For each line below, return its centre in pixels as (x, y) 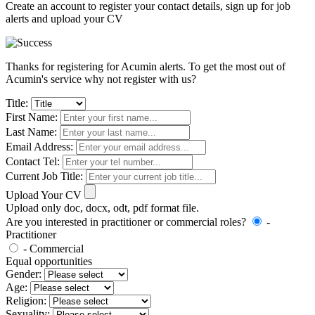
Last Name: (31, 132)
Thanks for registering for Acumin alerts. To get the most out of (146, 66)
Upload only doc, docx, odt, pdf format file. (102, 208)
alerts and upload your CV (64, 19)
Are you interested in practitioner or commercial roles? (126, 222)
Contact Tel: (33, 161)
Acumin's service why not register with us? (101, 79)
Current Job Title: (44, 176)
